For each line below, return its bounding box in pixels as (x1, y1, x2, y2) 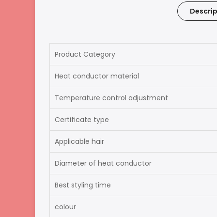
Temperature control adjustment (55, 93, 168, 103)
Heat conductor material (55, 71, 139, 81)
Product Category (55, 49, 115, 59)
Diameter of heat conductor (55, 158, 152, 168)
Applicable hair (55, 136, 104, 146)
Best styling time (55, 180, 111, 190)
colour (55, 201, 76, 212)
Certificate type (55, 114, 109, 124)
